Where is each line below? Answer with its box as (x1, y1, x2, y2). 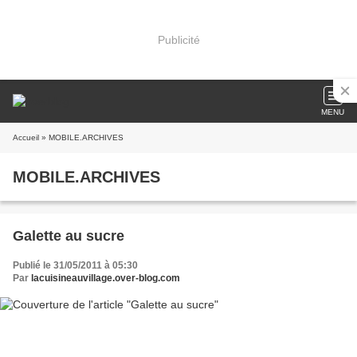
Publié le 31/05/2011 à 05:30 (13, 260, 138, 271)
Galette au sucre (13, 228, 124, 244)
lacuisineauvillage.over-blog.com (31, 273, 180, 284)
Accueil (13, 133, 39, 142)
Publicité (157, 33, 200, 46)
